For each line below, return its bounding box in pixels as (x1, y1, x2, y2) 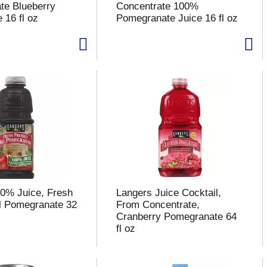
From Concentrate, (116, 199, 200, 210)
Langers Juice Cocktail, (116, 187, 221, 198)
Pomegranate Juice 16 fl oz (116, 13, 238, 24)
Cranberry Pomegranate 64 (116, 211, 237, 222)
